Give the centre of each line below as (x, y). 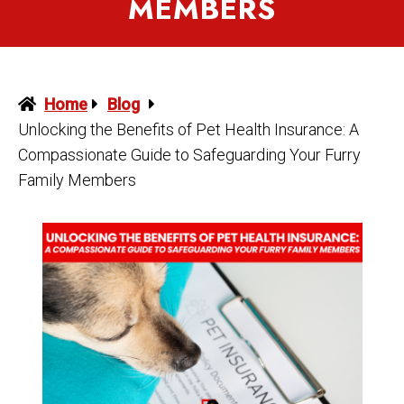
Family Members (77, 180)
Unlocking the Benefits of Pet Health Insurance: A (188, 130)
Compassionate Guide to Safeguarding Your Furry (189, 155)
